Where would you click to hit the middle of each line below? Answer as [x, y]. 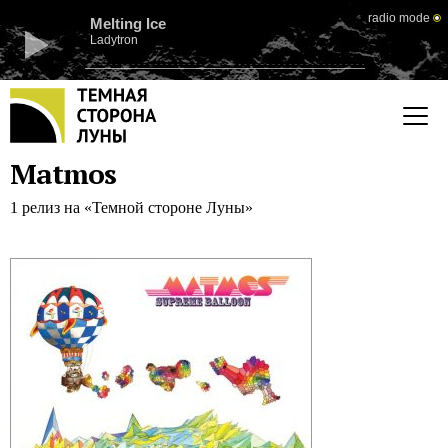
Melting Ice [128, 23]
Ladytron [114, 40]
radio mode [399, 18]
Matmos [63, 173]
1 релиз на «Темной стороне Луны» [131, 207]
